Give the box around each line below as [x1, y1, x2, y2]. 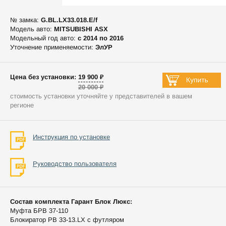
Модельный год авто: [10, 34, 78, 42]
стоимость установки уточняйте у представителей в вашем [10, 92, 192, 100]
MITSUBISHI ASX [54, 25, 108, 33]
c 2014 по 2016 [78, 34, 124, 42]
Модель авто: [10, 25, 54, 33]
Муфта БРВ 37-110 [10, 206, 68, 214]
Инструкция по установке [33, 133, 110, 141]
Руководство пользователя [33, 159, 117, 167]
